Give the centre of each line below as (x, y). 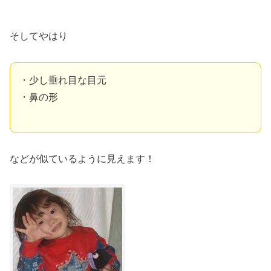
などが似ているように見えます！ (82, 158)
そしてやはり (39, 36)
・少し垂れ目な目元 (63, 80)
